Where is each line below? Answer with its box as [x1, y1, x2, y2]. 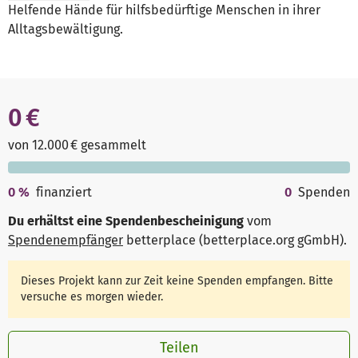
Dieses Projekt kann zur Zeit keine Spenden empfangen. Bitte [21, 273, 334, 288]
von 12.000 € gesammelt [8, 137, 146, 153]
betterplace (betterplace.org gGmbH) [123, 233, 344, 249]
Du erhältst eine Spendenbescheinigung [8, 213, 244, 229]
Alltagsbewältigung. [8, 22, 123, 38]
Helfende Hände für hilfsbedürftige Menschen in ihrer [8, 2, 320, 18]
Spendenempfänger [8, 233, 123, 249]
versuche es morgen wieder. [21, 289, 164, 304]
